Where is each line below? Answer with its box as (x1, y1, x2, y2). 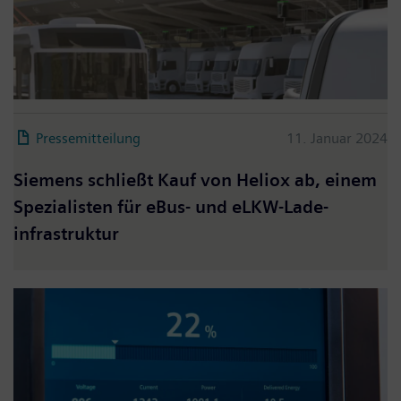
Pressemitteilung (36, 129, 141, 147)
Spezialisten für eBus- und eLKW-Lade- (13, 196, 328, 218)
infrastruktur (13, 223, 119, 244)
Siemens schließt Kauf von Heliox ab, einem (13, 169, 377, 191)
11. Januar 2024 (286, 129, 388, 147)
